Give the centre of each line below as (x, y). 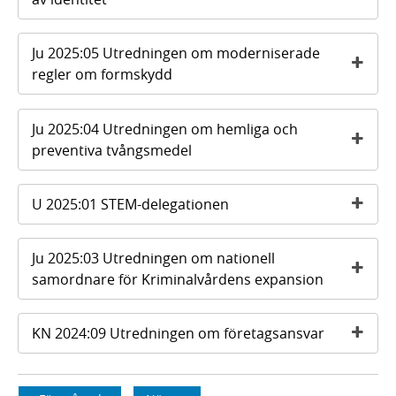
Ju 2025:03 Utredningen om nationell (153, 259)
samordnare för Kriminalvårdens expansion (178, 280)
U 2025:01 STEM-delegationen (130, 204)
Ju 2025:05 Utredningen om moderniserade (176, 53)
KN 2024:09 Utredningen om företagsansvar (178, 334)
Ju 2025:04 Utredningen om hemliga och (165, 129)
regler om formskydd (102, 75)
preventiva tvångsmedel (112, 150)
